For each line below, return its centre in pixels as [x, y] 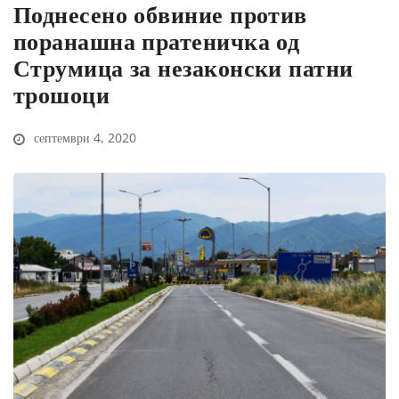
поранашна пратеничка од [157, 41]
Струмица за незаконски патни [183, 68]
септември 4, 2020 [83, 138]
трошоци [62, 95]
